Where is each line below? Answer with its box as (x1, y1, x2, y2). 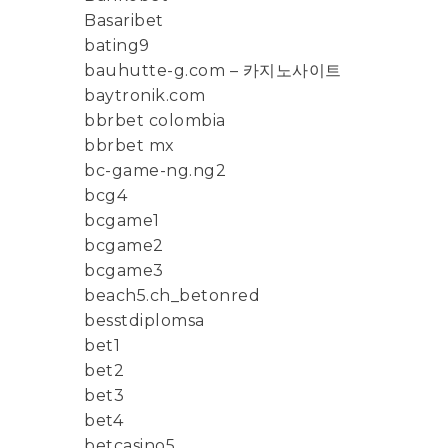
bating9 (84, 36, 150, 56)
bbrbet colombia (84, 111, 226, 131)
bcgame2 (84, 236, 164, 256)
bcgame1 (84, 211, 160, 231)
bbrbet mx (84, 136, 175, 156)
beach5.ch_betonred (84, 286, 260, 306)
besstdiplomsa (84, 311, 205, 331)
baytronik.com (84, 86, 206, 106)
